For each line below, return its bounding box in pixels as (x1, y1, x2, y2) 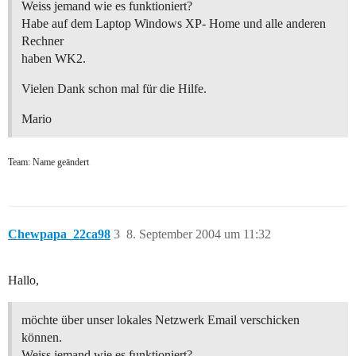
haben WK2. (21, 52, 86, 66)
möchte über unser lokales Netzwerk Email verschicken (21, 313, 300, 327)
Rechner (21, 34, 64, 48)
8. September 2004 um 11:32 (126, 227, 271, 242)
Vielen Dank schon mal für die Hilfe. (21, 82, 207, 96)
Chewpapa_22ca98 (8, 227, 110, 242)
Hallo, (8, 273, 39, 288)
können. (21, 331, 62, 345)
